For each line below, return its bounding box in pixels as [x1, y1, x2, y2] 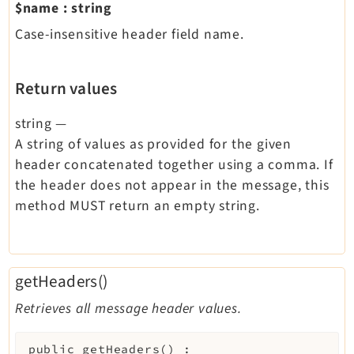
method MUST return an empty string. [14, 195, 260, 216]
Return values [14, 76, 118, 100]
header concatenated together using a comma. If [14, 154, 333, 175]
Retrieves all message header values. [14, 298, 242, 318]
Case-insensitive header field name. [14, 24, 244, 44]
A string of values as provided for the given [14, 134, 292, 154]
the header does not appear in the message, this [14, 175, 330, 195]
